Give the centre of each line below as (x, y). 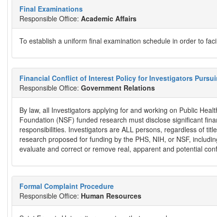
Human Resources (111, 196)
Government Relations (118, 88)
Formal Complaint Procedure (67, 186)
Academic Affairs (109, 18)
